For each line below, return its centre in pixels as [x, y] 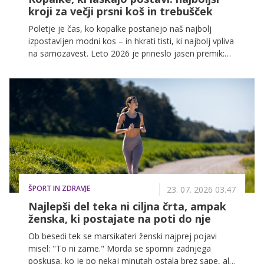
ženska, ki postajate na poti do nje [120, 218]
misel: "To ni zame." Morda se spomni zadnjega [120, 248]
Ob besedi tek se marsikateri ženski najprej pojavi [123, 236]
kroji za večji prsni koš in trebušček [121, 11]
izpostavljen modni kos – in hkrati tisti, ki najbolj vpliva [131, 41]
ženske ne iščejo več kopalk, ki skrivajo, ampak [118, 65]
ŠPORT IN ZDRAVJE [59, 188]
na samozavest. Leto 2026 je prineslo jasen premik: [126, 53]
